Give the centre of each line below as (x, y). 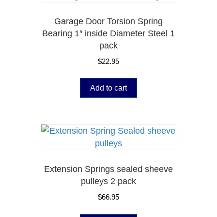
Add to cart (108, 88)
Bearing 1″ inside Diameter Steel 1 (108, 33)
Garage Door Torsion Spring (108, 21)
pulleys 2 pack (108, 181)
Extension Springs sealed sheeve (108, 169)
